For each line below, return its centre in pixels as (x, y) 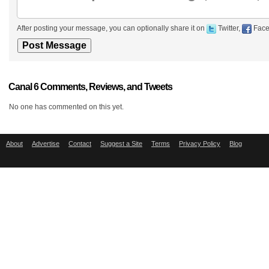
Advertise (46, 144)
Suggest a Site (121, 144)
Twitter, (229, 28)
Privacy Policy (200, 144)
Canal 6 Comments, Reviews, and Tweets (90, 87)
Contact (80, 144)
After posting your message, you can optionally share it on (112, 28)
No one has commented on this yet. (66, 107)
